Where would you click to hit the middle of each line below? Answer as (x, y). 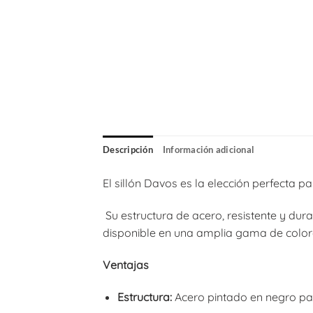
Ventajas (126, 264)
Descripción (128, 150)
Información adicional (209, 150)
